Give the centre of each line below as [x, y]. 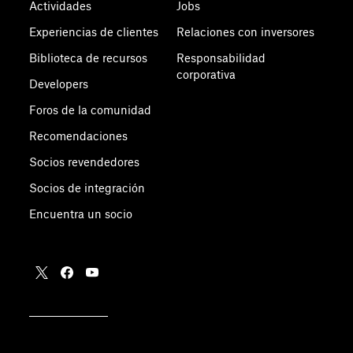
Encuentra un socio [81, 214]
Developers [59, 84]
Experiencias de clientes [94, 32]
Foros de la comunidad [91, 110]
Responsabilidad [221, 58]
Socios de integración [87, 188]
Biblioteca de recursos [89, 58]
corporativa [206, 74]
